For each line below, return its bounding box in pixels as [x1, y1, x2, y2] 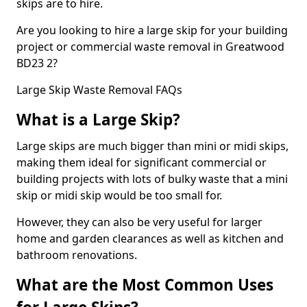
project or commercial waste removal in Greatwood [16, 38, 284, 54]
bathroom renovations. [16, 247, 137, 262]
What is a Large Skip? [16, 108, 180, 130]
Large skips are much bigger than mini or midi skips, [16, 138, 288, 153]
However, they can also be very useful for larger [16, 214, 262, 230]
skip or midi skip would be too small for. [16, 187, 222, 203]
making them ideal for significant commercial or [16, 154, 267, 170]
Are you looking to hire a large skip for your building [16, 22, 288, 38]
